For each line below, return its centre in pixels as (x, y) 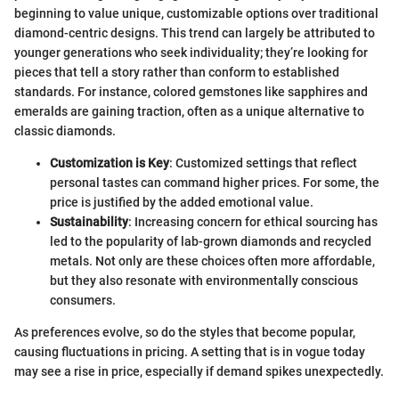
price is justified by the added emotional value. (182, 203)
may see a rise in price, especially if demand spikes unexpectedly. (199, 372)
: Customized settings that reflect (263, 163)
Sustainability (89, 222)
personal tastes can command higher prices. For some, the (215, 183)
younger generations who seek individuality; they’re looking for (191, 53)
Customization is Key (110, 163)
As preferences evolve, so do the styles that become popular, (185, 333)
